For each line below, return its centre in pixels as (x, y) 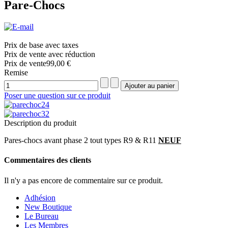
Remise (16, 73)
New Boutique (48, 207)
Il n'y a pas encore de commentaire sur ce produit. (83, 180)
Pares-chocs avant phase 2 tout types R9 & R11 (81, 140)
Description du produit (40, 123)
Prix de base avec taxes (41, 45)
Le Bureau (41, 216)
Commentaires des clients (48, 160)
